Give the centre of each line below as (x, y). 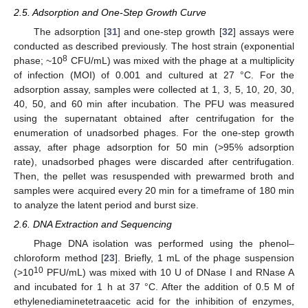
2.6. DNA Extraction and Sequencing (93, 224)
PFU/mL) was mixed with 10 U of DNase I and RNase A (169, 273)
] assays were (264, 32)
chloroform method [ (59, 258)
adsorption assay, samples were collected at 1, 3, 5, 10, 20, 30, (154, 90)
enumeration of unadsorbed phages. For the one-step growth (154, 133)
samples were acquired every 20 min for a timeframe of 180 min (154, 191)
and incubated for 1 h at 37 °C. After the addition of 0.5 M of (154, 287)
